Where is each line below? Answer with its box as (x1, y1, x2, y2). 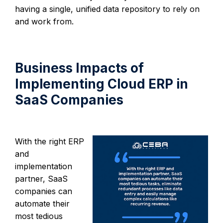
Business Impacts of (15, 60, 144, 76)
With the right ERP (15, 136, 84, 146)
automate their (15, 198, 70, 209)
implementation (15, 161, 72, 171)
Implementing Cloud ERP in (15, 76, 188, 92)
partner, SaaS (15, 173, 68, 184)
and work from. (15, 16, 74, 26)
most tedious (15, 211, 63, 221)
